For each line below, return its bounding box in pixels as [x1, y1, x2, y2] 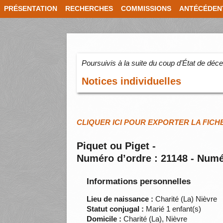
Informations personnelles [87, 177, 191, 187]
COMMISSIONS [121, 5, 171, 12]
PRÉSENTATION [4, 5, 57, 12]
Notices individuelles [82, 76, 182, 87]
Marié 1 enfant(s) [144, 205, 202, 214]
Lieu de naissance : [87, 195, 154, 204]
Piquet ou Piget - [77, 140, 156, 152]
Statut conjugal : [87, 205, 144, 214]
